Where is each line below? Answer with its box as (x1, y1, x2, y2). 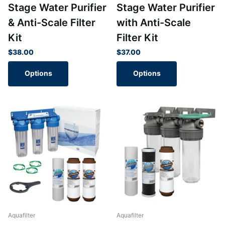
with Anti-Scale (117, 16, 191, 29)
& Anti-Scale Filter (8, 16, 95, 29)
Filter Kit (117, 31, 158, 44)
